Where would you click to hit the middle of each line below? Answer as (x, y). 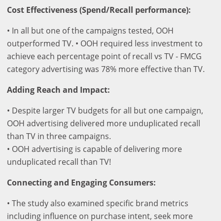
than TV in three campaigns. (59, 136)
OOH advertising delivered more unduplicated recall (104, 123)
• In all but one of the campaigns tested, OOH (90, 30)
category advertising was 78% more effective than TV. (106, 69)
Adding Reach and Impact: (58, 90)
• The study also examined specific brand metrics (98, 203)
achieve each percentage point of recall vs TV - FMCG (104, 56)
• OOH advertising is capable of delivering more (94, 149)
